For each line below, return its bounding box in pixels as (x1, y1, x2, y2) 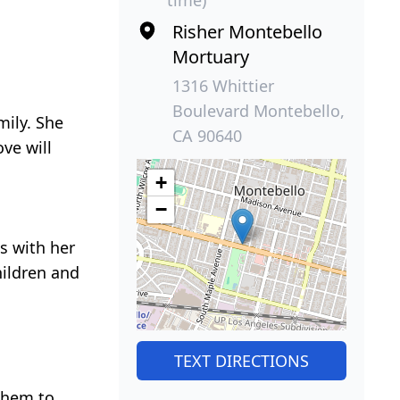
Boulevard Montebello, (171, 99, 345, 121)
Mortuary (171, 44, 249, 69)
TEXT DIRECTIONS (173, 349, 309, 371)
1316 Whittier (171, 74, 274, 96)
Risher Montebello (171, 19, 322, 44)
